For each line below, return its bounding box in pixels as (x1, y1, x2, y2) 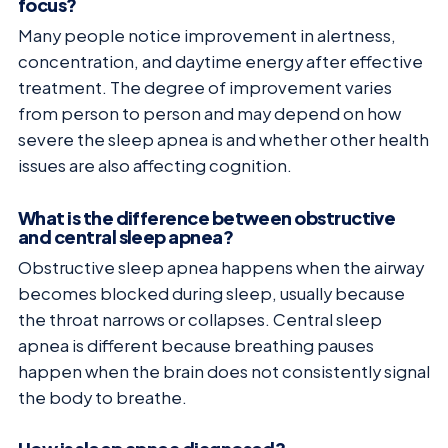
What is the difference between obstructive (18, 205, 396, 229)
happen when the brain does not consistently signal (18, 360, 430, 382)
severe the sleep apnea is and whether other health (18, 128, 429, 150)
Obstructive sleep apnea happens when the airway (18, 256, 424, 278)
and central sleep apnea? (18, 224, 234, 248)
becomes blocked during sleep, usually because (18, 282, 405, 304)
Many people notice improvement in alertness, (18, 24, 396, 46)
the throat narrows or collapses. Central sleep (18, 308, 382, 330)
